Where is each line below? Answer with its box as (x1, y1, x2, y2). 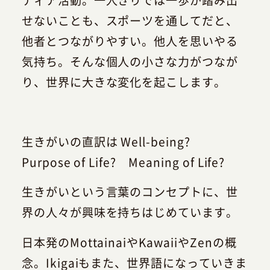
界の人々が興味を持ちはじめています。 (21, 204, 239, 221)
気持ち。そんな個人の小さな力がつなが (21, 52, 239, 70)
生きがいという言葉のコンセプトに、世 (21, 183, 239, 201)
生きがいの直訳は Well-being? (21, 133, 202, 150)
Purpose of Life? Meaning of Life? (21, 153, 225, 171)
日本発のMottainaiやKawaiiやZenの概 (21, 233, 237, 251)
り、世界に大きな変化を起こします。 (21, 73, 227, 90)
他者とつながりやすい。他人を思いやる (21, 32, 239, 49)
